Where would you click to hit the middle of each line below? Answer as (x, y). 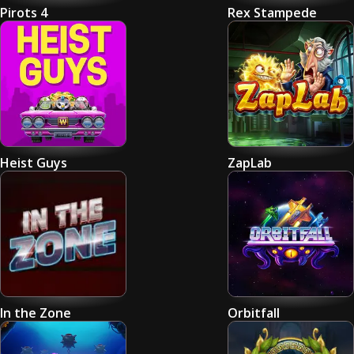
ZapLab (250, 163)
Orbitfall (254, 313)
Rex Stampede (272, 13)
